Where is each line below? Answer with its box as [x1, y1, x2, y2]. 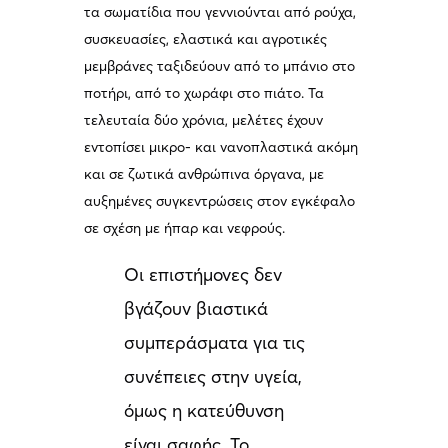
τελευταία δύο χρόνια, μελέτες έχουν [84, 111, 324, 130]
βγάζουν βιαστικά [124, 297, 269, 321]
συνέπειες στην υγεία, [124, 365, 303, 389]
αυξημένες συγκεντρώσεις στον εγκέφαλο [84, 192, 356, 211]
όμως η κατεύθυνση [124, 399, 285, 423]
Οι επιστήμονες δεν [124, 263, 283, 287]
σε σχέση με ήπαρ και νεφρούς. [84, 219, 286, 238]
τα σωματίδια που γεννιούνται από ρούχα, [84, 3, 357, 22]
